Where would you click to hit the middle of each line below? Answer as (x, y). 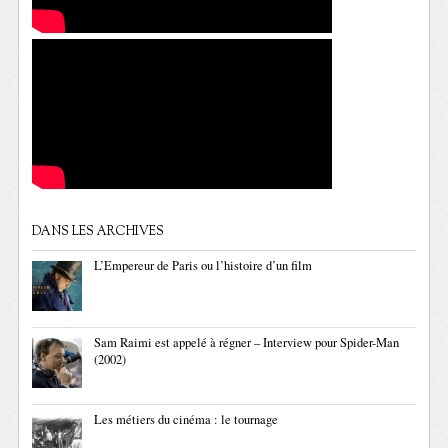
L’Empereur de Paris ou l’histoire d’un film (203, 265)
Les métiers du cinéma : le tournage (186, 419)
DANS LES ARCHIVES (98, 232)
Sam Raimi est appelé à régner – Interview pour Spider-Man (247, 342)
